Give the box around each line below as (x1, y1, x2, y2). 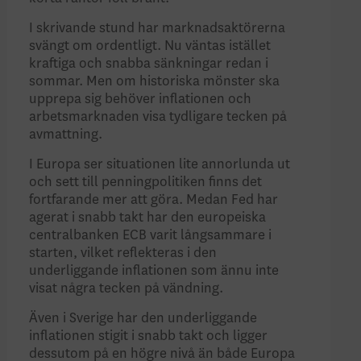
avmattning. (29, 127, 106, 142)
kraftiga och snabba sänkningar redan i (29, 56, 269, 71)
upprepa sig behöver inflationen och (29, 91, 252, 106)
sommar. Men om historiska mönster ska (29, 73, 280, 89)
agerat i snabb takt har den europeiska (29, 210, 267, 225)
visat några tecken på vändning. (29, 280, 226, 296)
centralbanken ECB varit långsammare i (29, 227, 272, 243)
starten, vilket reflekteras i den (29, 245, 218, 260)
